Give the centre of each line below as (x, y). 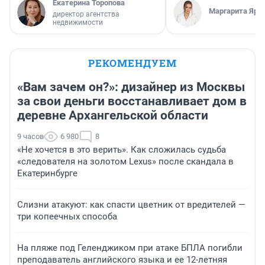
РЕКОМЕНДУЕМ (132, 63)
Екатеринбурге (47, 174)
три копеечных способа (67, 217)
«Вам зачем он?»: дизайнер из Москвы (131, 87)
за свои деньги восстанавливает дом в (132, 101)
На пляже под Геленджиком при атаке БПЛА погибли (130, 248)
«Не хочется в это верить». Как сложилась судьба (122, 150)
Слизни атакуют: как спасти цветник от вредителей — (131, 205)
